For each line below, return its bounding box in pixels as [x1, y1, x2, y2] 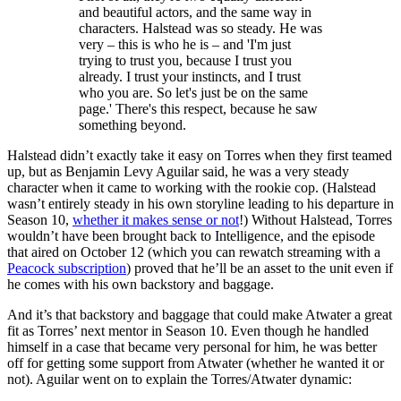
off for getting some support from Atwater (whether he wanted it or [7, 355, 384, 371]
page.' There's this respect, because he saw [79, 101, 318, 117]
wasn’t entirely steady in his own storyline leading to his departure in [7, 196, 394, 212]
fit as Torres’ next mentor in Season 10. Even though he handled [7, 323, 369, 339]
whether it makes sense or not [73, 212, 239, 228]
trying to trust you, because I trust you [79, 53, 292, 69]
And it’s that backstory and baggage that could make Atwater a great [7, 307, 392, 323]
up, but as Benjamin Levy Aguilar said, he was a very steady [7, 164, 349, 180]
